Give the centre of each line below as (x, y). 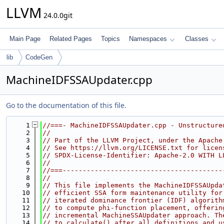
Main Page (25, 39)
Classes (197, 39)
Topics (110, 39)
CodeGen (39, 57)
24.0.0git (57, 15)
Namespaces (148, 39)
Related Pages (71, 39)
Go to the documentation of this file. (66, 105)
